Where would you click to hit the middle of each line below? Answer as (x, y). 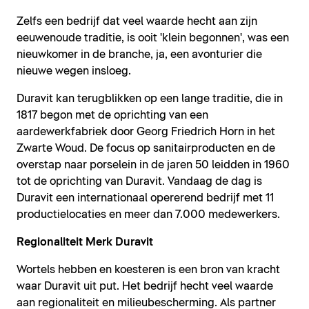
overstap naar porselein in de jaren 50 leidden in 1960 (153, 165)
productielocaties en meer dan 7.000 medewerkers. (148, 215)
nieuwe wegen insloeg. (74, 71)
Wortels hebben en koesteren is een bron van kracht (148, 270)
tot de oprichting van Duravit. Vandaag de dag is (139, 182)
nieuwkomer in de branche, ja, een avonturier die (139, 55)
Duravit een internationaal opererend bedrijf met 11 (145, 198)
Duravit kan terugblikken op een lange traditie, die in (150, 99)
